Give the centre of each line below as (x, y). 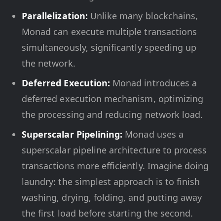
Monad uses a (153, 134)
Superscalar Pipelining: (72, 134)
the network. (49, 63)
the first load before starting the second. (108, 213)
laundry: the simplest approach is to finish (111, 182)
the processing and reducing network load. (112, 114)
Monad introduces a (154, 83)
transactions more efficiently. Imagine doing (115, 166)
